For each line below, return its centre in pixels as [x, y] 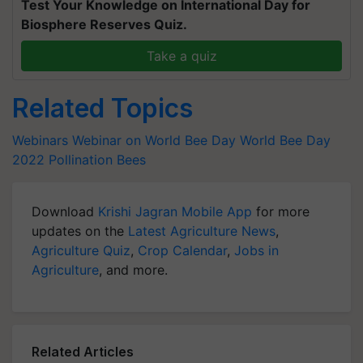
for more [281, 211]
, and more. [133, 269]
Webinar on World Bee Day [154, 140]
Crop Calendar [182, 250]
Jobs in [256, 250]
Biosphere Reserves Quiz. [104, 24]
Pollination [81, 159]
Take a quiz [181, 56]
